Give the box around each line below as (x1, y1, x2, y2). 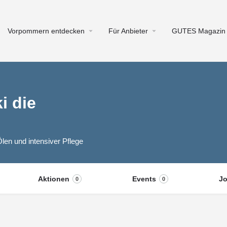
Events (132, 175, 156, 183)
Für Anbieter (108, 27, 148, 35)
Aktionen (37, 175, 69, 183)
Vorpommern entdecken (8, 27, 85, 35)
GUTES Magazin (172, 27, 225, 35)
